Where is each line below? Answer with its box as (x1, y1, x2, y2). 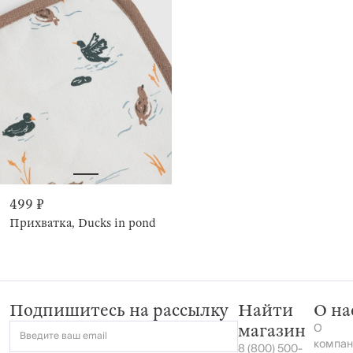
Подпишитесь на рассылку (9, 300, 229, 321)
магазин (238, 321, 306, 341)
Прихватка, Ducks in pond (9, 216, 156, 230)
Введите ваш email (20, 328, 107, 344)
